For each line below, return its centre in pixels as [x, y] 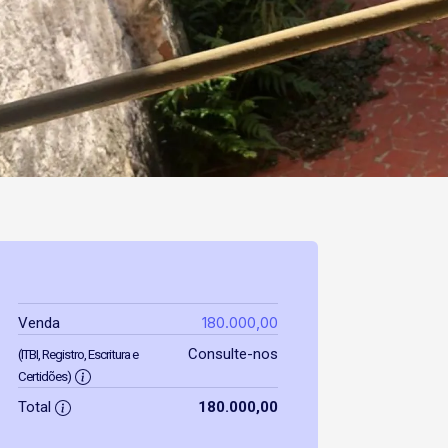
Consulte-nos [232, 354]
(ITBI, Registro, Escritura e [78, 354]
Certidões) [44, 376]
